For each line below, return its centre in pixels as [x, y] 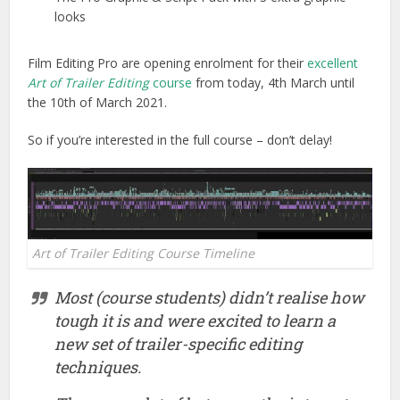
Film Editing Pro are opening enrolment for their [168, 62]
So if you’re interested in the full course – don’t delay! [180, 139]
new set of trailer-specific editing [179, 344]
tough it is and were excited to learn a [196, 321]
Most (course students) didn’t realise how [210, 298]
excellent [333, 62]
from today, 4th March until [274, 82]
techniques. [98, 367]
